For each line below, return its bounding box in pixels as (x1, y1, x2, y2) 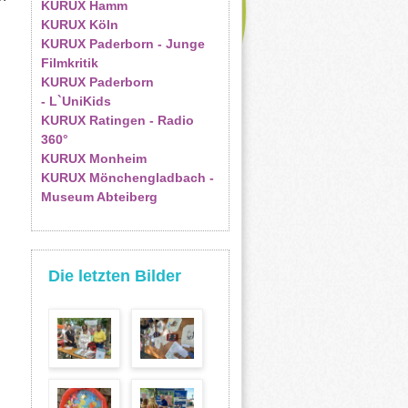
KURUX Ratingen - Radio (40, 113, 194, 127)
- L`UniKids (40, 94, 111, 108)
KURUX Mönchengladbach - (40, 170, 214, 185)
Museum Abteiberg (40, 189, 158, 204)
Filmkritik (40, 56, 98, 70)
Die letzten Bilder (47, 267, 181, 285)
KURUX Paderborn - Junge (40, 36, 205, 51)
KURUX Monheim (40, 151, 147, 166)
